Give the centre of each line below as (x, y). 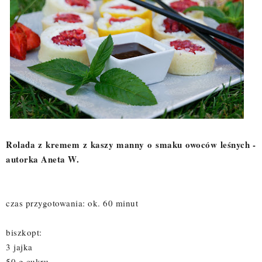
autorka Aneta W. (42, 159)
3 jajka (19, 247)
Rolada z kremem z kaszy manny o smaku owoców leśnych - (131, 144)
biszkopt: (24, 232)
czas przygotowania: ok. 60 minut (72, 203)
